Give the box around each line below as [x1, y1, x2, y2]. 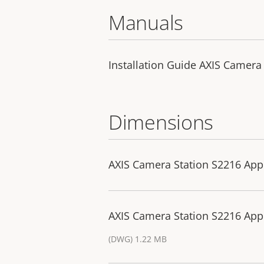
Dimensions [108, 108, 213, 136]
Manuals [108, 9, 183, 37]
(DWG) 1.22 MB [108, 233, 167, 245]
